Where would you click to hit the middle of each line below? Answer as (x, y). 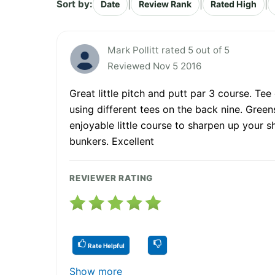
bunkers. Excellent (112, 141)
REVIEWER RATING (111, 178)
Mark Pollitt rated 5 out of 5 (168, 50)
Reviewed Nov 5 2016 (154, 66)
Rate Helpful (106, 245)
